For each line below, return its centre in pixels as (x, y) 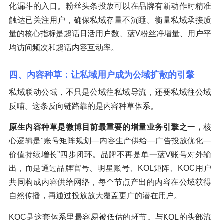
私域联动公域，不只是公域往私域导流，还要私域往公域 (110, 92)
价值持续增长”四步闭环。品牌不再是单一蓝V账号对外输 (110, 155)
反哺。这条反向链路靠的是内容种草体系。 (83, 106)
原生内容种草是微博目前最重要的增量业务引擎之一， (106, 127)
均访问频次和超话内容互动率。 (64, 48)
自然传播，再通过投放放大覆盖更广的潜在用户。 (95, 196)
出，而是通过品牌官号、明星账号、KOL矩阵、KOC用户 (110, 168)
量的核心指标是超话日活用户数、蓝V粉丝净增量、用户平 (110, 34)
